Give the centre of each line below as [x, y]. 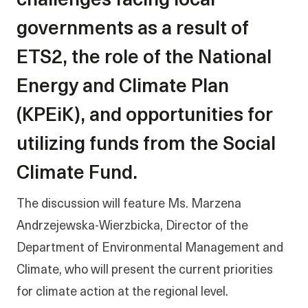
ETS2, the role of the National [144, 58]
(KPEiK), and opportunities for [145, 116]
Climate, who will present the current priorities [145, 271]
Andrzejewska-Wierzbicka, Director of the [132, 227]
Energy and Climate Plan [123, 87]
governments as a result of [133, 30]
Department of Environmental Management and [150, 249]
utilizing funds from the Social [146, 145]
